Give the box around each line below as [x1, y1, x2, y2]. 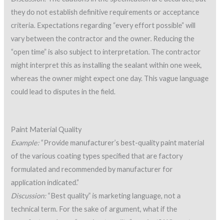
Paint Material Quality [11, 125, 82, 134]
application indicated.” [11, 178, 80, 187]
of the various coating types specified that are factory [11, 151, 183, 160]
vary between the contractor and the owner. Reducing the [11, 34, 195, 43]
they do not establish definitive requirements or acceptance [11, 7, 200, 16]
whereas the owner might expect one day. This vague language [11, 74, 209, 82]
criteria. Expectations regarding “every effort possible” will [11, 21, 196, 29]
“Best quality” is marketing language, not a [46, 191, 181, 200]
